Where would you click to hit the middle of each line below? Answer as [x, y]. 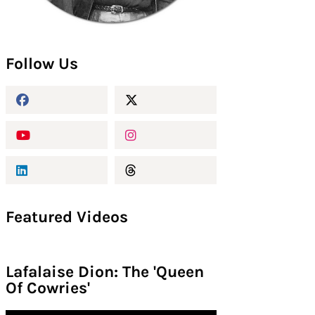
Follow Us [41, 64]
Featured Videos [66, 217]
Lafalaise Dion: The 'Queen [104, 272]
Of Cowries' [47, 288]
